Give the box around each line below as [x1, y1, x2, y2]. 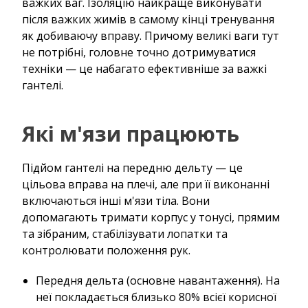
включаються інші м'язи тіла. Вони [22, 192, 210, 208]
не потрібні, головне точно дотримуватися [22, 44, 256, 60]
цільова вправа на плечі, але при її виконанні [22, 176, 269, 192]
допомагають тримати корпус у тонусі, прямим [22, 209, 280, 225]
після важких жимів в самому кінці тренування [22, 11, 274, 27]
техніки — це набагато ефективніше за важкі [22, 60, 267, 76]
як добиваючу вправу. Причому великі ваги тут [22, 27, 279, 43]
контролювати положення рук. [22, 242, 190, 258]
